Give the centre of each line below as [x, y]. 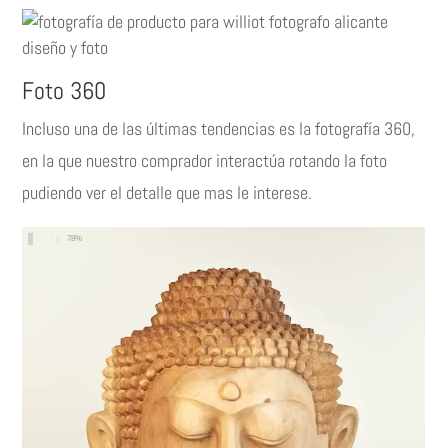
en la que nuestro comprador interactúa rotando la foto [205, 161]
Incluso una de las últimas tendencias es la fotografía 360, [219, 129]
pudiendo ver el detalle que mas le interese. [167, 193]
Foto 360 [64, 91]
